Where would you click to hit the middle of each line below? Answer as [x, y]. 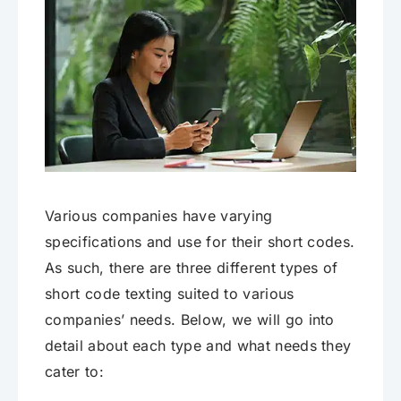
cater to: [74, 371]
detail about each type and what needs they [198, 345]
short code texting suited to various [170, 293]
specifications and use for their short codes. [200, 241]
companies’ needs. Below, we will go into [190, 319]
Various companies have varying [159, 215]
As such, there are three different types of [192, 267]
